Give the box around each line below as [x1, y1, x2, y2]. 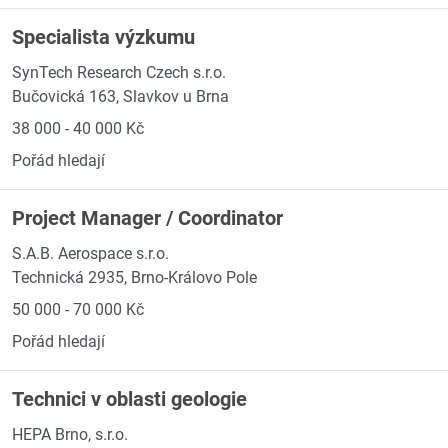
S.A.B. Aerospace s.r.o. [12, 244, 169, 263]
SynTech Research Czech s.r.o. [12, 63, 226, 82]
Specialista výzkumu [12, 25, 195, 49]
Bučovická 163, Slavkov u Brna [12, 87, 229, 106]
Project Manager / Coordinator [12, 206, 283, 230]
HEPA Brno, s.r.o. [12, 425, 128, 444]
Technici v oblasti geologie [12, 387, 247, 411]
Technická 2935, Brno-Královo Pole [12, 268, 257, 287]
